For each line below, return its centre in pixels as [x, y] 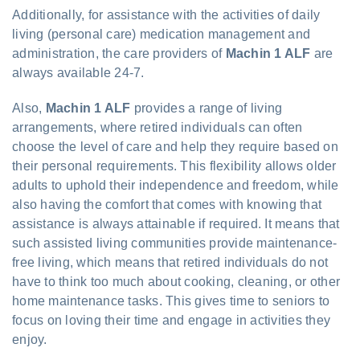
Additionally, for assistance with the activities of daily [166, 14]
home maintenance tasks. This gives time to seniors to [171, 301]
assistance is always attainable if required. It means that [176, 223]
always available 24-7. [78, 72]
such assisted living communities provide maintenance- [175, 243]
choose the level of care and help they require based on [175, 146]
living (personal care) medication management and [161, 34]
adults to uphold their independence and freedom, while [176, 185]
